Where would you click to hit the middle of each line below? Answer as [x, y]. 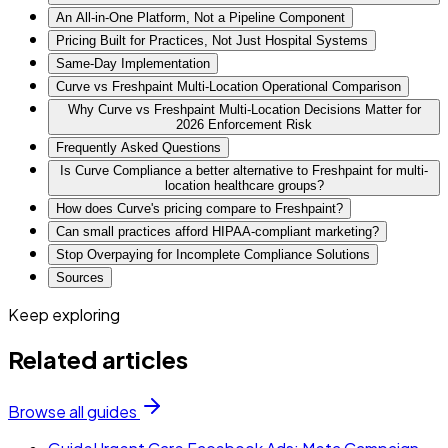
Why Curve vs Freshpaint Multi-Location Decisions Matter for [244, 109]
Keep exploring [64, 314]
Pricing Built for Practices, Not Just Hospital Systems [212, 40]
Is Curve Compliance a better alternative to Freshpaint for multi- [244, 170]
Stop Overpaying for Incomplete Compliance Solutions [213, 254]
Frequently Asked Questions [138, 147]
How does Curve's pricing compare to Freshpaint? [199, 208]
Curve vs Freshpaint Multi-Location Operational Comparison [228, 86]
